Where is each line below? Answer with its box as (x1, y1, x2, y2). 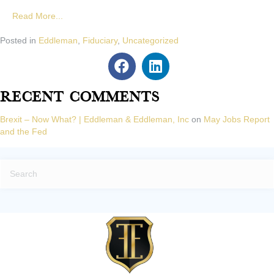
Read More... (12, 10, 63, 21)
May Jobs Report (204, 114, 270, 124)
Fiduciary (83, 35, 117, 45)
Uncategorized (122, 35, 179, 45)
